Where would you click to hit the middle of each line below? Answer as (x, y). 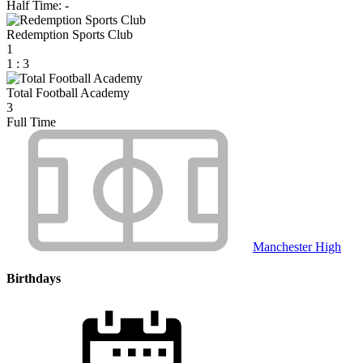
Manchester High (297, 246)
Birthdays (34, 279)
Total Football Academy (68, 92)
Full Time (31, 122)
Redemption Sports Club (70, 34)
